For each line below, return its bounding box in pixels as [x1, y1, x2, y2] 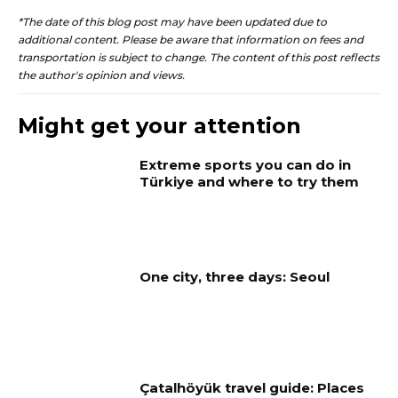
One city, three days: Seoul [139, 267, 330, 285]
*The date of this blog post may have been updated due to [18, 15, 327, 28]
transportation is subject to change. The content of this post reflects [18, 51, 379, 64]
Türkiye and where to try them [139, 173, 360, 190]
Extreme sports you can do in [139, 156, 352, 173]
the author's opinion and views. [18, 68, 185, 82]
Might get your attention [18, 113, 301, 139]
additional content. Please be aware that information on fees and [18, 33, 363, 46]
